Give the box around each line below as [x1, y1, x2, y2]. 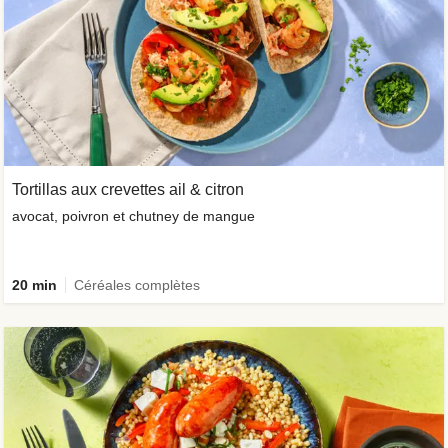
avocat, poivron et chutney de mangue [12, 207, 255, 224]
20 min [12, 276, 57, 293]
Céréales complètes [74, 276, 200, 293]
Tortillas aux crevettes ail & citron [12, 180, 244, 198]
